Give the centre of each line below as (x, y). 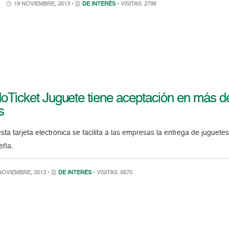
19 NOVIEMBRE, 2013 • (44, 5)
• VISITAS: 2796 (137, 5)
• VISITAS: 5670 (113, 173)
